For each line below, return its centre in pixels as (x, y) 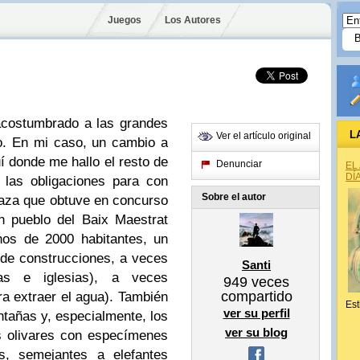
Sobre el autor (234, 197)
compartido (256, 297)
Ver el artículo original (264, 136)
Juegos (125, 20)
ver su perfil (256, 313)
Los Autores (192, 20)
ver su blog (256, 332)
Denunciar (239, 164)
